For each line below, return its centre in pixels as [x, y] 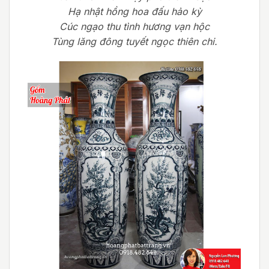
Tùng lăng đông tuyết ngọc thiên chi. [134, 41]
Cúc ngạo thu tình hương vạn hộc [134, 26]
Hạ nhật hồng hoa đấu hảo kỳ [134, 11]
